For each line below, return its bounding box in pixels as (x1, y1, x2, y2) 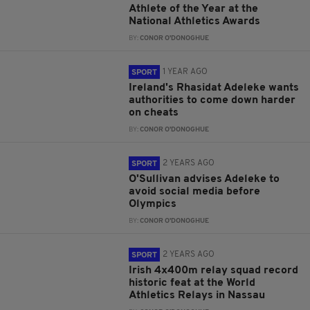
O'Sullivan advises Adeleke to (129, 174, 280, 185)
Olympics (129, 199, 177, 210)
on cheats (129, 107, 179, 118)
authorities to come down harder (129, 95, 296, 106)
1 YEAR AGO (163, 68, 208, 76)
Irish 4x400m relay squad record (129, 265, 299, 276)
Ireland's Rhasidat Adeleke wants (129, 82, 300, 93)
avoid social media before (129, 186, 261, 197)
